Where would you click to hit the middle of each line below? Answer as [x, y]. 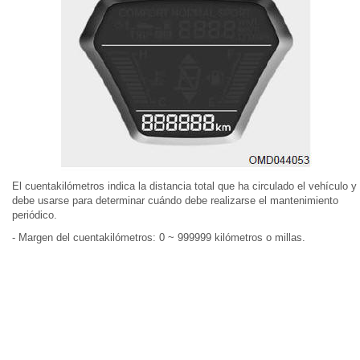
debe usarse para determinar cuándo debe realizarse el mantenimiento [175, 200]
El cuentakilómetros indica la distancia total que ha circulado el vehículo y [184, 186]
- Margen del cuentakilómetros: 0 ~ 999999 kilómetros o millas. [159, 237]
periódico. [35, 215]
